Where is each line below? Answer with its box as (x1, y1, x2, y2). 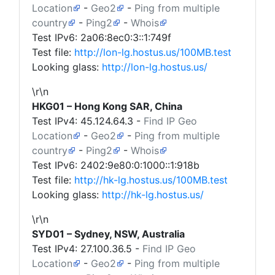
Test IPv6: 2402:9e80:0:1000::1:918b (32, 159, 199, 171)
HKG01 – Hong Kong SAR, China (32, 100, 182, 112)
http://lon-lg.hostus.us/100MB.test (74, 46, 231, 58)
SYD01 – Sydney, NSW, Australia (32, 228, 185, 240)
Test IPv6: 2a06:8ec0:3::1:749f (32, 31, 171, 44)
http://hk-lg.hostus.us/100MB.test (74, 174, 228, 186)
